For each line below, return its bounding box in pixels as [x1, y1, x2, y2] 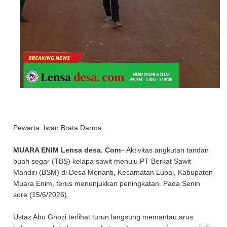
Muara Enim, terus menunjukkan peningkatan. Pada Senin [13, 179, 201, 187]
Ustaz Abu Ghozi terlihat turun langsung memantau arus [13, 213, 194, 221]
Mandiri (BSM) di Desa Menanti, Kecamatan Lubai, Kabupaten [13, 168, 213, 176]
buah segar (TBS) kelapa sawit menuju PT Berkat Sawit [13, 157, 192, 165]
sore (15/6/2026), [13, 191, 71, 199]
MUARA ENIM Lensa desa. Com [13, 146, 121, 154]
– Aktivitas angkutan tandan [121, 146, 209, 154]
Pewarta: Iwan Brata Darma [13, 124, 102, 132]
